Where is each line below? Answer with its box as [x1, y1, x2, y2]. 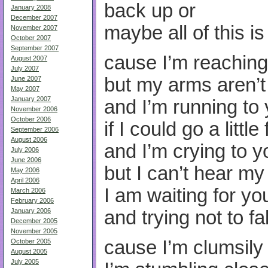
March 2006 [11, 187, 45, 194]
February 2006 [11, 197, 54, 204]
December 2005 [11, 217, 57, 224]
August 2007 [11, 54, 47, 62]
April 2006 [11, 176, 39, 184]
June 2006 [11, 156, 41, 163]
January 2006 [11, 207, 51, 214]
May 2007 [11, 85, 39, 92]
